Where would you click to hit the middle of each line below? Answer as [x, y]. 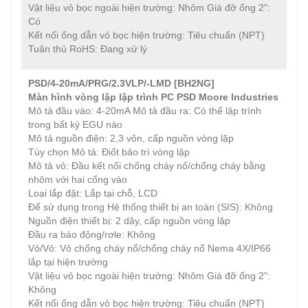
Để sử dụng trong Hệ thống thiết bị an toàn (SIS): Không [151, 207]
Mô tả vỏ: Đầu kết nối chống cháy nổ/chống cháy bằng [147, 166]
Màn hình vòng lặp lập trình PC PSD [112, 97]
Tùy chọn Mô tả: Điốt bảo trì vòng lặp [109, 152]
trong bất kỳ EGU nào [75, 124]
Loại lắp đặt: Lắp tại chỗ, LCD [93, 193]
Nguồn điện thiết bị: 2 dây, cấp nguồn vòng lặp [129, 221]
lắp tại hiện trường [68, 262]
